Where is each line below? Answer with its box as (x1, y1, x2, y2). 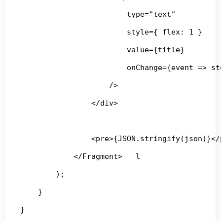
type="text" (20, 9, 176, 19)
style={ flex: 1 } (20, 27, 203, 37)
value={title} (20, 45, 185, 54)
